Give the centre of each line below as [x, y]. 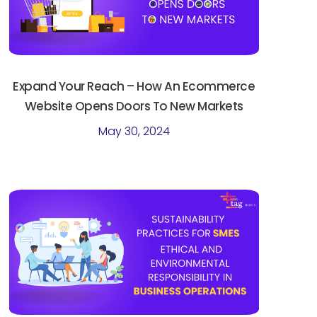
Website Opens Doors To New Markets [134, 106]
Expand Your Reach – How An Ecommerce [134, 86]
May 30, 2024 [134, 131]
